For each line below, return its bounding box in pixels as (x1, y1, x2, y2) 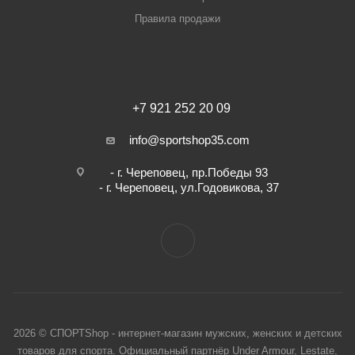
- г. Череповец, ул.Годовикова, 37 (99, 181, 279, 195)
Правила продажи (135, 13, 220, 25)
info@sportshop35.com (128, 133, 250, 147)
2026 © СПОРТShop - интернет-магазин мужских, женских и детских (13, 327, 342, 340)
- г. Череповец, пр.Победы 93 (110, 166, 268, 180)
